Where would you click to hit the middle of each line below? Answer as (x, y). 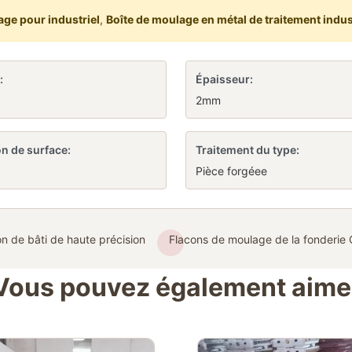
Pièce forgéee (231, 171)
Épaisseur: (224, 79)
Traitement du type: (247, 150)
